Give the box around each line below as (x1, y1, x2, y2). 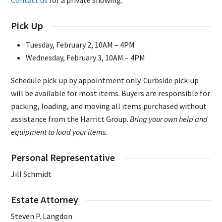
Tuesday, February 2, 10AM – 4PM (26, 40, 135, 50)
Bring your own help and (130, 114, 208, 124)
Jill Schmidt (11, 169, 52, 179)
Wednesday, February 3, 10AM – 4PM (26, 53, 146, 63)
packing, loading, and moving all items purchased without (11, 101, 207, 111)
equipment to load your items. (11, 127, 108, 137)
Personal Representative (11, 152, 115, 164)
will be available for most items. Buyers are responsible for (11, 88, 211, 99)
